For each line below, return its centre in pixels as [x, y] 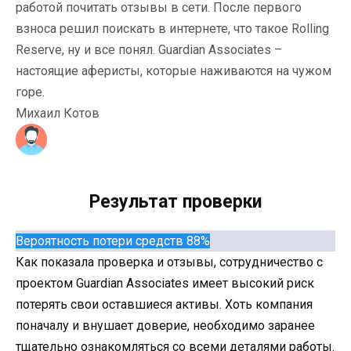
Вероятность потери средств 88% [113, 241]
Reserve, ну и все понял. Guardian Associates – [149, 50]
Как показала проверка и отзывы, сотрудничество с [169, 262]
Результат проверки [175, 202]
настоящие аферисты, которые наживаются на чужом [174, 71]
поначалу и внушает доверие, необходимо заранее [165, 326]
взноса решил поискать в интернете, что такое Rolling [172, 29]
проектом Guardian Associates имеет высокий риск [165, 284]
